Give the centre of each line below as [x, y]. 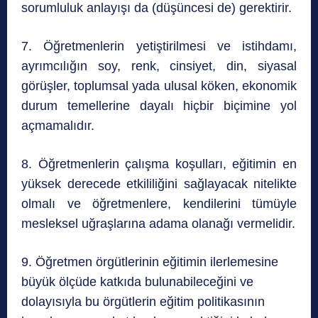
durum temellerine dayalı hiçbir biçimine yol [159, 106]
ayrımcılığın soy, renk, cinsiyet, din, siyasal [159, 66]
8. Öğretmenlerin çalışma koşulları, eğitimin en [159, 164]
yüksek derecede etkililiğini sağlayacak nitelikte [159, 184]
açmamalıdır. [58, 126]
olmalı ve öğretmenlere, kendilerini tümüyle [159, 204]
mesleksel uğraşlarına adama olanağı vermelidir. [158, 224]
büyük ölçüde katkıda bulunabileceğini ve [137, 282]
